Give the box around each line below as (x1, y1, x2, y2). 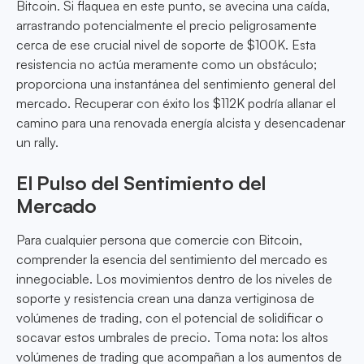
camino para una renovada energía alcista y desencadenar (16, 115, 345, 132)
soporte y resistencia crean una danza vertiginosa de (16, 290, 314, 307)
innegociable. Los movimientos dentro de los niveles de (16, 271, 332, 288)
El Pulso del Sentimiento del (16, 171, 266, 196)
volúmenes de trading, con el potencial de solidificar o (16, 310, 323, 327)
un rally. (16, 134, 58, 151)
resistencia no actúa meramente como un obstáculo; (16, 56, 317, 73)
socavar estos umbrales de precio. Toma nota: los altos (16, 329, 328, 346)
